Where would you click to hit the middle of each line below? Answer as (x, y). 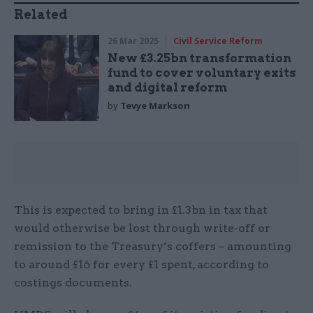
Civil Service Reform (218, 41)
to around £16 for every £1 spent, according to (141, 264)
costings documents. (74, 282)
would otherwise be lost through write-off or (142, 228)
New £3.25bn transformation (200, 58)
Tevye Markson (155, 106)
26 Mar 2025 (133, 41)
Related (41, 15)
